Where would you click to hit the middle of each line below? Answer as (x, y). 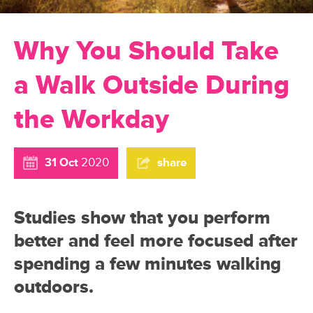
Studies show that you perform (142, 218)
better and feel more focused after (156, 241)
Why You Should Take (146, 51)
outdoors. (54, 287)
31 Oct (61, 162)
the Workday (92, 120)
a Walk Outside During (152, 86)
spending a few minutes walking (147, 264)
